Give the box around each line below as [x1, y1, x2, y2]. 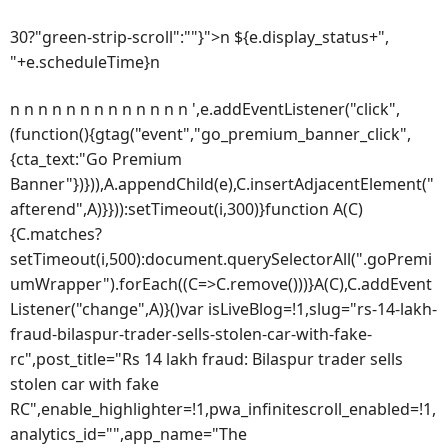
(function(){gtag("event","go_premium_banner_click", [10, 122, 411, 145]
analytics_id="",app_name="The [10, 422, 247, 445]
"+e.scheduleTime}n [10, 51, 160, 74]
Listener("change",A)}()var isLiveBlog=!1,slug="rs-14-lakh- [10, 297, 437, 320]
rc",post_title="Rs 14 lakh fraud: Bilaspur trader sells [10, 347, 403, 370]
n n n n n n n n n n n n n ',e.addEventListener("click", [10, 97, 400, 120]
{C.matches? [10, 222, 102, 245]
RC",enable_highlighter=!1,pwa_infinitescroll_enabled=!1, [10, 397, 436, 420]
